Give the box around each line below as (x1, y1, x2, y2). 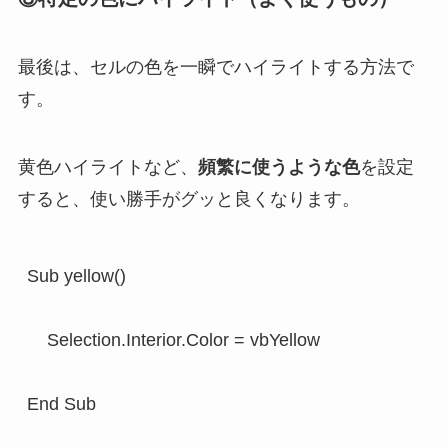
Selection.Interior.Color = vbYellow (26, 329, 320, 350)
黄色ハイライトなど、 (17, 156, 198, 177)
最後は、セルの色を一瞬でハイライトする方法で (17, 57, 414, 78)
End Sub (26, 393, 96, 414)
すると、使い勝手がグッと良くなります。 (17, 188, 360, 209)
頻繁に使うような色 (197, 156, 360, 177)
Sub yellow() (26, 265, 126, 286)
